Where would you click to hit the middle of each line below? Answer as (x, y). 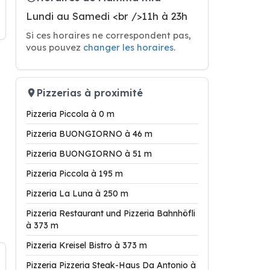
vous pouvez (55, 47)
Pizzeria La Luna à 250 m (77, 193)
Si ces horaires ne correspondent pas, (108, 35)
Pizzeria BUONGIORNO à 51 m (89, 154)
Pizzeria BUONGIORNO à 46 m (89, 134)
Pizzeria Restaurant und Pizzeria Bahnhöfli (111, 213)
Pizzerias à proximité (90, 93)
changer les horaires (128, 47)
